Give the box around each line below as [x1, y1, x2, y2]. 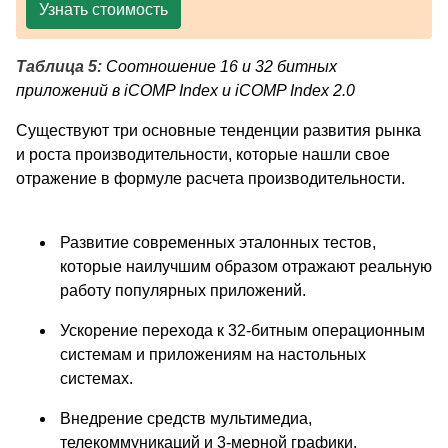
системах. [60, 369, 133, 387]
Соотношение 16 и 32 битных [106, 57, 337, 75]
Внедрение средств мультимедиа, [60, 409, 312, 427]
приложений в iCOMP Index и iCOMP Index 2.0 [16, 81, 355, 99]
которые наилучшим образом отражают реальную [60, 257, 432, 275]
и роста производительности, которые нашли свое [16, 145, 390, 163]
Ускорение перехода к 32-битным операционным [60, 321, 425, 339]
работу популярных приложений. [60, 281, 306, 299]
